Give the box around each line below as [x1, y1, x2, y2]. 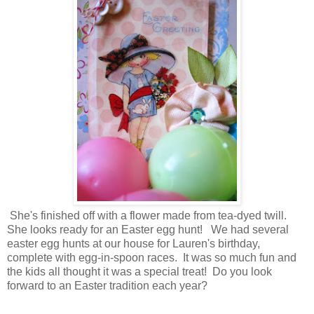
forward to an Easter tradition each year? [7, 279, 207, 292]
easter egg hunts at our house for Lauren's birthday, [7, 237, 260, 250]
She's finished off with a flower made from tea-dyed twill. [7, 209, 289, 221]
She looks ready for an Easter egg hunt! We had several [7, 223, 289, 235]
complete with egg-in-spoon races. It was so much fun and [7, 251, 296, 264]
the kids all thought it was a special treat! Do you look [7, 265, 272, 278]
